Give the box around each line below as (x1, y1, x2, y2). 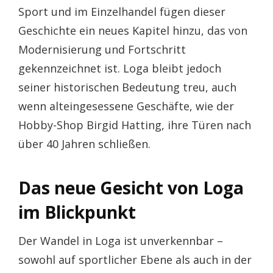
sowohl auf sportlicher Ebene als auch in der (18, 252, 252, 267)
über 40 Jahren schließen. (18, 136, 151, 151)
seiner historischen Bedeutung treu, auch (18, 80, 236, 94)
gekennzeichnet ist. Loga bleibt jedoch (18, 61, 221, 76)
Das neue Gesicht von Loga (18, 176, 244, 199)
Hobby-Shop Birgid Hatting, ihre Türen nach (18, 118, 251, 132)
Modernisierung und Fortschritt (18, 42, 186, 57)
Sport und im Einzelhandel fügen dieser (18, 4, 225, 19)
